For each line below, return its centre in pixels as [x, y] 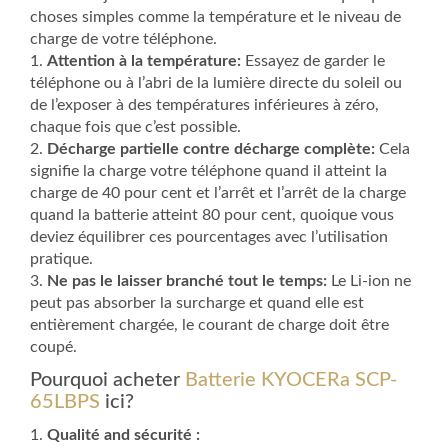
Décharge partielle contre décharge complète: [211, 149]
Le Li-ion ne [369, 281]
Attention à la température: [144, 61]
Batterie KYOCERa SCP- [291, 380]
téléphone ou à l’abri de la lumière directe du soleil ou [216, 83]
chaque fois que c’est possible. [135, 127]
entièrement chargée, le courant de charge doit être [209, 325]
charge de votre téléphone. [123, 39]
